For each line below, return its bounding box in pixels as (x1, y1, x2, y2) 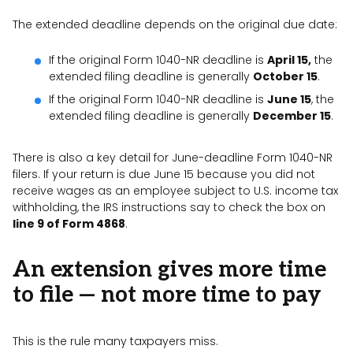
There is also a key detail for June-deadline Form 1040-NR (13, 149, 333, 165)
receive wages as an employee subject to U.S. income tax (13, 182, 338, 199)
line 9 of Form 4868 (13, 215, 125, 232)
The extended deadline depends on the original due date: (13, 16, 337, 32)
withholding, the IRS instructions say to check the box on (13, 199, 325, 215)
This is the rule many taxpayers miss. (13, 333, 218, 349)
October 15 (253, 68, 318, 84)
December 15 (253, 107, 331, 124)
